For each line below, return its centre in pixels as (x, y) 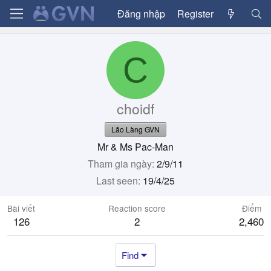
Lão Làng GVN (135, 129)
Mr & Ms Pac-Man (135, 147)
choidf (135, 109)
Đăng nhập (141, 13)
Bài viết (21, 208)
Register (195, 13)
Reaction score (137, 208)
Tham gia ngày (120, 164)
